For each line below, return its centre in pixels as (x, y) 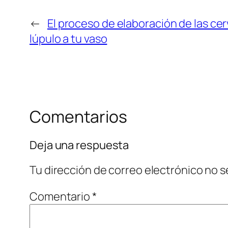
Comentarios (78, 116)
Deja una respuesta (79, 145)
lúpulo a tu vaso (68, 38)
